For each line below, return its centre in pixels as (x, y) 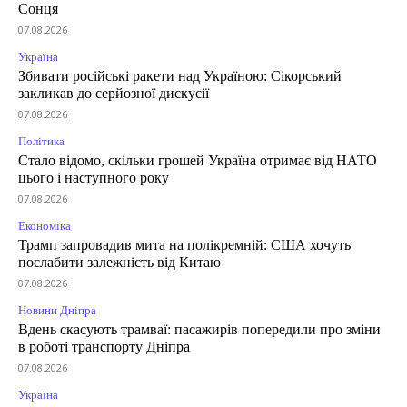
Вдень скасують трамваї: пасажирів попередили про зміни (199, 330)
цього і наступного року (94, 178)
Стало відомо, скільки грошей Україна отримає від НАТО (198, 161)
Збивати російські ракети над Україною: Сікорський (180, 76)
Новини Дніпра (57, 311)
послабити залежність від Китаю (119, 263)
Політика (41, 142)
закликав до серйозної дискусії (114, 94)
